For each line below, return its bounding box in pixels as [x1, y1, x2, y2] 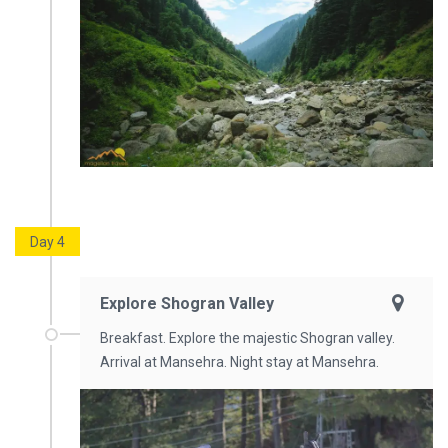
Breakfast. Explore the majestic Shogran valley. [100, 329, 395, 346]
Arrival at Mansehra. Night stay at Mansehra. [100, 353, 379, 370]
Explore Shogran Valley [100, 293, 274, 313]
